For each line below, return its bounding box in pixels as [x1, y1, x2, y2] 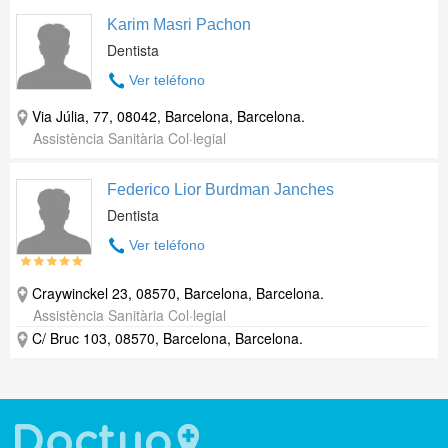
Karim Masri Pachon [107, 16, 251, 33]
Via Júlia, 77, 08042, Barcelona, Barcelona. [32, 106, 305, 126]
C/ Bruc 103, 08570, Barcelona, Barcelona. [32, 328, 303, 348]
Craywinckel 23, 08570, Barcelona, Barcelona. [32, 283, 324, 303]
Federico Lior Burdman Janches [107, 181, 334, 198]
